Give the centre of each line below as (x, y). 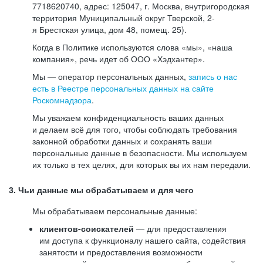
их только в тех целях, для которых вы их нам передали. (141, 164)
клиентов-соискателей (87, 228)
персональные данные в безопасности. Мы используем (140, 153)
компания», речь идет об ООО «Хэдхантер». (119, 59)
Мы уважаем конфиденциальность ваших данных (128, 117)
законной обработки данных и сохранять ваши (122, 141)
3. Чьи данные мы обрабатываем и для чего (101, 190)
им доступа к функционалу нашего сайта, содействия (143, 240)
